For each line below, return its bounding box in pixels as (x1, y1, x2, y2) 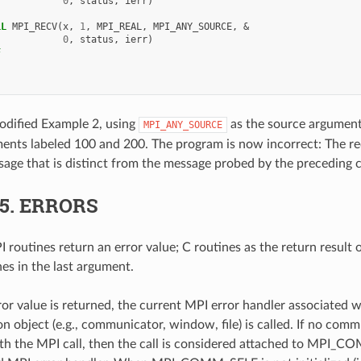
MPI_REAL (96, 20, 142, 32)
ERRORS (19, 192, 98, 218)
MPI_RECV (11, 20, 57, 32)
